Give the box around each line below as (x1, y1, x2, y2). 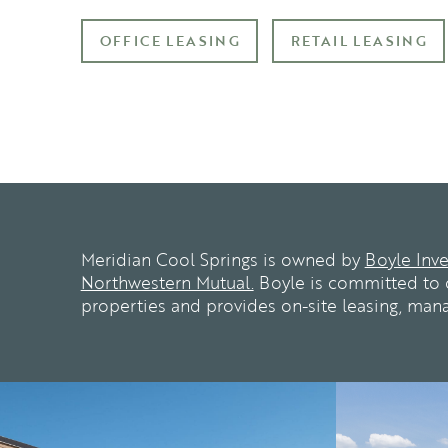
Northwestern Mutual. (80, 270, 254, 295)
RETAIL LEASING (290, 29, 428, 51)
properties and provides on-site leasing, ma (80, 293, 432, 318)
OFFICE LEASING (99, 29, 241, 51)
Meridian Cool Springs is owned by (80, 247, 365, 272)
